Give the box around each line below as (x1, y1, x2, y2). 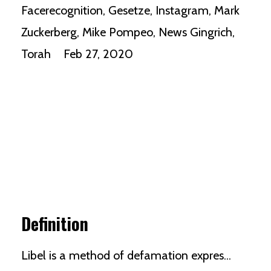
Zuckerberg (21, 25, 77, 40)
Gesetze (108, 3, 150, 18)
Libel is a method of (21, 247, 127, 263)
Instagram (155, 3, 209, 18)
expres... (188, 247, 231, 263)
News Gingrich (158, 25, 232, 40)
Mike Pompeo (82, 25, 153, 40)
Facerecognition (21, 3, 103, 18)
